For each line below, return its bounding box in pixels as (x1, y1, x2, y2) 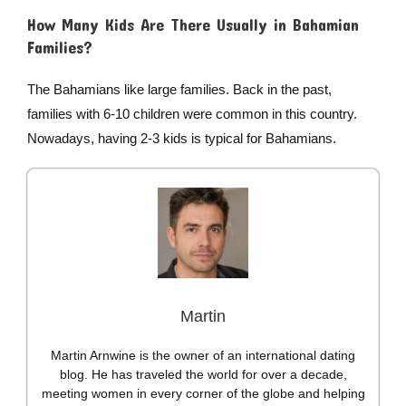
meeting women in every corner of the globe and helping (41, 386, 365, 401)
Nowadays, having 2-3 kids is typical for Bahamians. (26, 130, 336, 147)
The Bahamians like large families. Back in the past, (26, 82, 332, 98)
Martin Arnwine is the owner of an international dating (51, 348, 355, 363)
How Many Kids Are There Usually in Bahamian (26, 14, 359, 35)
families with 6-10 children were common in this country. (26, 106, 357, 122)
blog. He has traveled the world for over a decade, (59, 367, 347, 382)
